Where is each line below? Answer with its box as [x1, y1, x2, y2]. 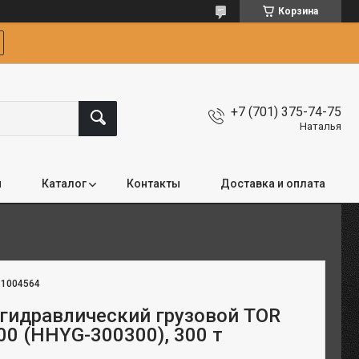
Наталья [300, 119, 341, 132]
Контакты [127, 177, 180, 190]
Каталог [42, 177, 87, 190]
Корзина [278, 6, 318, 17]
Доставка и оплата [220, 177, 325, 190]
